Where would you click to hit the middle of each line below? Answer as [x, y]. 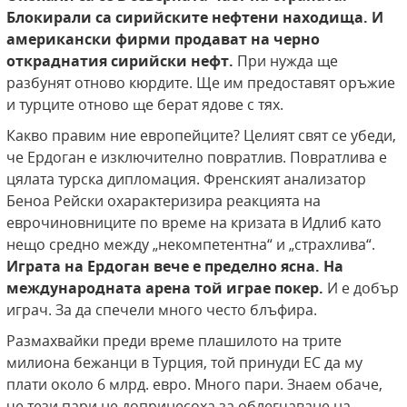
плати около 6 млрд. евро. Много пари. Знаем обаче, [194, 385]
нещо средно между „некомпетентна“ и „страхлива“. [191, 245]
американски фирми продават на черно [163, 40]
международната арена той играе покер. [165, 288]
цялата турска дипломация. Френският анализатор [186, 179]
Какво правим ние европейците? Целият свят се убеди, [201, 136]
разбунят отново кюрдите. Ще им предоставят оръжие [201, 83]
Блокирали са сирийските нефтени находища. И [195, 18]
